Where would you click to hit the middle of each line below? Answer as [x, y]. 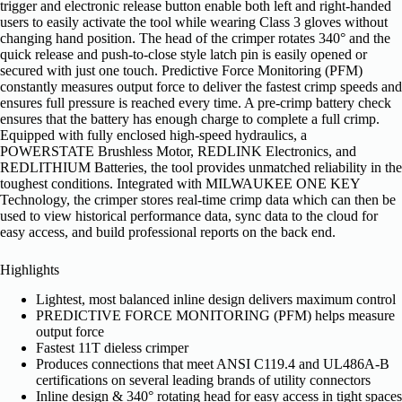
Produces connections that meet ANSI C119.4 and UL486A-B [213, 363]
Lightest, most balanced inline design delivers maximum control [216, 299]
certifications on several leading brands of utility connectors [203, 380]
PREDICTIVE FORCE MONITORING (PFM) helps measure [215, 315]
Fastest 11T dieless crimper [112, 347]
